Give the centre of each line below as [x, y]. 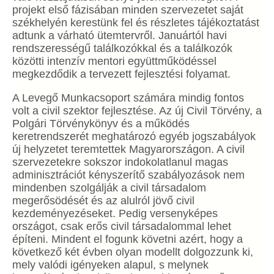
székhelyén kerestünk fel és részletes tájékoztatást [136, 23]
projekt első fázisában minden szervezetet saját [128, 10]
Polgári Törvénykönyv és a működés [101, 124]
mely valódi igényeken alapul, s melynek [110, 265]
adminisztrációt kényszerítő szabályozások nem [128, 175]
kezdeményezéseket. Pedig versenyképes [115, 213]
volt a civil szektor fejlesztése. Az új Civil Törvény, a [137, 111]
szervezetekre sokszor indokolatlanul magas [120, 162]
